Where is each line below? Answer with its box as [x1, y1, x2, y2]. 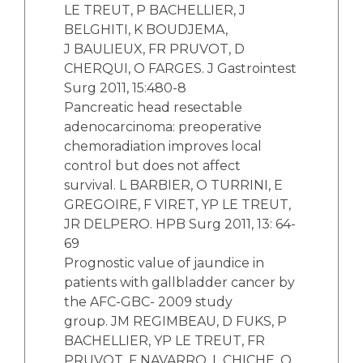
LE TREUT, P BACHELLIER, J [64, 2, 246, 18]
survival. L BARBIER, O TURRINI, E [64, 177, 283, 193]
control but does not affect [64, 157, 241, 173]
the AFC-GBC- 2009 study [64, 293, 233, 310]
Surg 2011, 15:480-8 [64, 79, 186, 96]
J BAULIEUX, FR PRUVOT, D [64, 41, 245, 57]
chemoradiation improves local [64, 138, 262, 154]
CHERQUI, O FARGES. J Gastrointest [64, 60, 297, 76]
